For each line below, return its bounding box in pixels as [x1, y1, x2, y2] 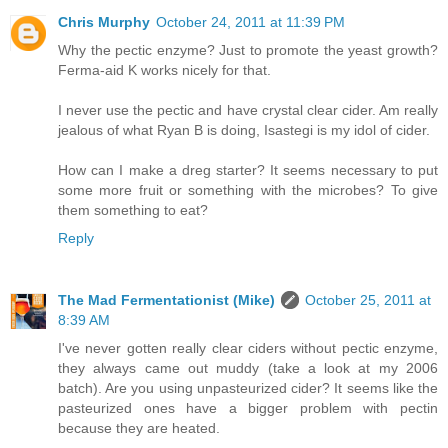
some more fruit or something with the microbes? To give [58, 181, 438, 198]
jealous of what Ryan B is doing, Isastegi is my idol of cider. [58, 121, 430, 138]
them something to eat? [58, 201, 208, 218]
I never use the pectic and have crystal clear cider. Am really [58, 101, 438, 118]
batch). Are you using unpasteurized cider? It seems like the [58, 379, 438, 396]
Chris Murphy [58, 13, 150, 30]
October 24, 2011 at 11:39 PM [156, 13, 345, 30]
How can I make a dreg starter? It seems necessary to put [58, 161, 438, 178]
